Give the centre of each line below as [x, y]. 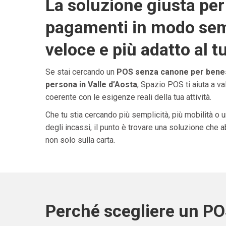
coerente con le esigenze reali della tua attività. [128, 97]
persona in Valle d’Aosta [91, 84]
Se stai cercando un [81, 72]
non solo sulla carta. [80, 140]
